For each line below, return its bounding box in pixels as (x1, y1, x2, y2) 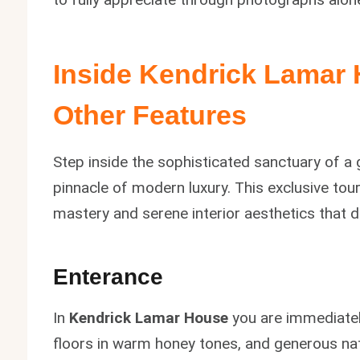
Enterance (53, 264, 164, 289)
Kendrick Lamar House (69, 308, 229, 327)
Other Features (53, 99, 247, 130)
